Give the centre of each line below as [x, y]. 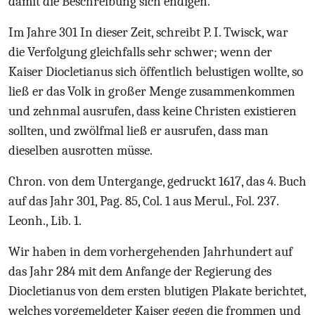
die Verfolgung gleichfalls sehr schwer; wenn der [140, 52]
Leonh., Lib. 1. [45, 221]
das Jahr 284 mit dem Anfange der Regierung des [140, 271]
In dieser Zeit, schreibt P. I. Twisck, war [183, 32]
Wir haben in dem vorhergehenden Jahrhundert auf [150, 252]
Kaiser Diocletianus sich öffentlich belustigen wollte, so [156, 72]
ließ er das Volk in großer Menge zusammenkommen [152, 91]
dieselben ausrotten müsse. [81, 150]
